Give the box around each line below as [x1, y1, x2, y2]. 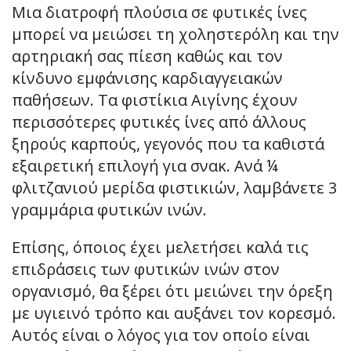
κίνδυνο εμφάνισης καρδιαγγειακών [12, 67, 283, 89]
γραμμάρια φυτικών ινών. [12, 199, 207, 221]
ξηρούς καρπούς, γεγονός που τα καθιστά [12, 133, 324, 155]
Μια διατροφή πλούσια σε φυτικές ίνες [12, 2, 307, 24]
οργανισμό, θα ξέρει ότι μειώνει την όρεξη [12, 280, 333, 302]
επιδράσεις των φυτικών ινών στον [12, 259, 280, 280]
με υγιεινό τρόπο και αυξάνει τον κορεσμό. [12, 302, 336, 324]
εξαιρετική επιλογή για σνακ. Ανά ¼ [12, 155, 279, 177]
